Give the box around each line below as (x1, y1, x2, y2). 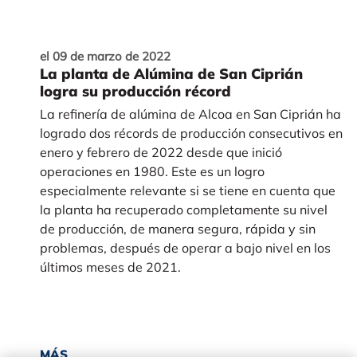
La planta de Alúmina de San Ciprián (39, 65, 303, 84)
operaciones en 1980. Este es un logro (39, 163, 265, 180)
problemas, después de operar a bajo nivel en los (39, 240, 331, 257)
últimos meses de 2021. (39, 259, 181, 276)
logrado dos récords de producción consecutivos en (39, 125, 343, 142)
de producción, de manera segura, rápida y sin (39, 221, 316, 237)
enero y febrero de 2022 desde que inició (39, 144, 282, 161)
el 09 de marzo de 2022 (39, 49, 171, 65)
